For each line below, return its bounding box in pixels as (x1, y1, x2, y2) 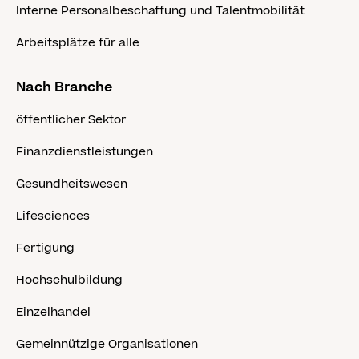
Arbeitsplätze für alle (16, 34, 139, 51)
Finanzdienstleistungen (16, 143, 153, 160)
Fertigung (16, 240, 75, 256)
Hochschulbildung (16, 272, 123, 288)
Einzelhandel (16, 304, 91, 321)
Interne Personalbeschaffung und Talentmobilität (16, 2, 305, 19)
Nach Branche (16, 78, 112, 97)
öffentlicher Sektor (16, 111, 126, 128)
